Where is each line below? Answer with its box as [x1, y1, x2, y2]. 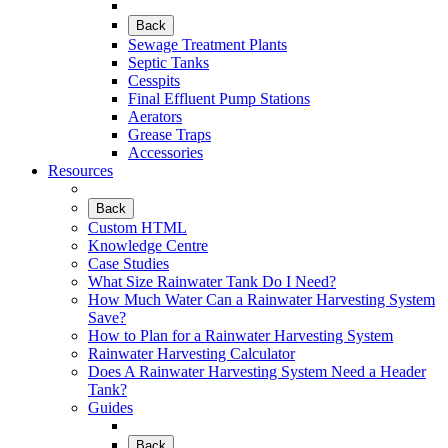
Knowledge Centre [88, 237, 208, 254]
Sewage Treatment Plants [128, 36, 287, 53]
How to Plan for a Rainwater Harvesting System [88, 327, 393, 344]
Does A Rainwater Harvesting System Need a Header [88, 363, 426, 380]
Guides [88, 399, 133, 416]
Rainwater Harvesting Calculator [88, 345, 295, 362]
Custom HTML [88, 219, 187, 236]
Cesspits [128, 72, 180, 89]
